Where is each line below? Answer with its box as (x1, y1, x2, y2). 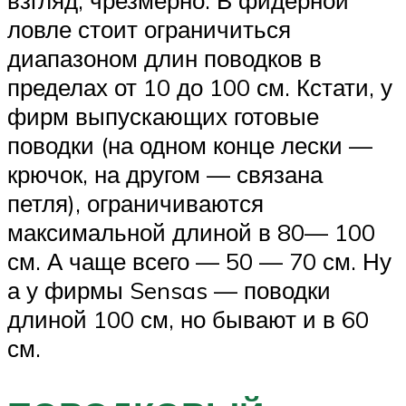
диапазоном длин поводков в (7, 43, 322, 72)
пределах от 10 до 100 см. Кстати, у (7, 72, 392, 101)
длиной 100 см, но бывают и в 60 (7, 304, 369, 333)
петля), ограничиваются (7, 188, 264, 217)
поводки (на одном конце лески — (7, 130, 372, 159)
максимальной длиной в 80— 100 (7, 217, 375, 246)
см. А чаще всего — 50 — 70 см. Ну (7, 246, 391, 275)
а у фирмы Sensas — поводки (7, 275, 331, 304)
